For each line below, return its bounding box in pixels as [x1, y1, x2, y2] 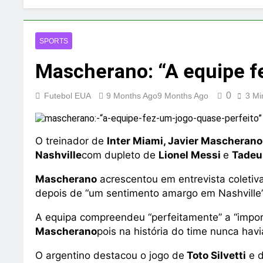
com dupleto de [82, 149, 159, 161]
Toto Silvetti [184, 249, 246, 261]
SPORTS [39, 37, 68, 45]
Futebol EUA [44, 91, 91, 100]
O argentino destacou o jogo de [35, 249, 184, 261]
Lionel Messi [159, 149, 223, 161]
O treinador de [35, 135, 107, 147]
